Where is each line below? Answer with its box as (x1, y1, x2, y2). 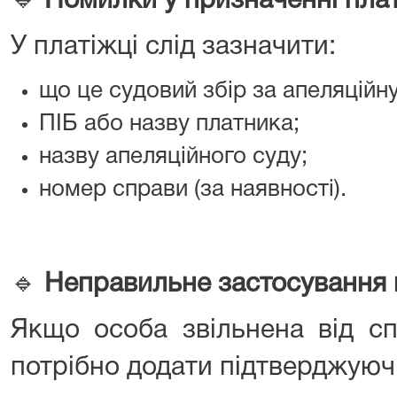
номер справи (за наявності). (39, 179, 346, 200)
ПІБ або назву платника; (39, 113, 300, 135)
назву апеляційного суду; (39, 146, 307, 167)
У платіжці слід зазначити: (11, 35, 336, 59)
